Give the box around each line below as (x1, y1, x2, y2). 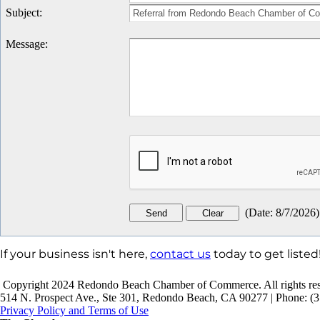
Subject (6, 6, 39, 19)
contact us (150, 247, 211, 261)
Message (6, 38, 45, 51)
